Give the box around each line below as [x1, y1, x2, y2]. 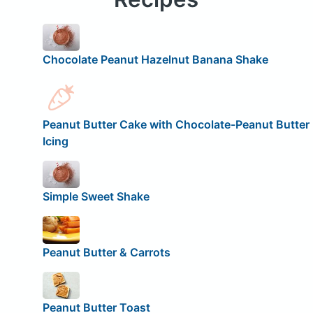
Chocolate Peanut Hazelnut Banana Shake [42, 52, 268, 67]
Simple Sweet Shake [42, 189, 150, 204]
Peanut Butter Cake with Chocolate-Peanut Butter [42, 117, 310, 131]
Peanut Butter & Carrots [42, 245, 170, 259]
